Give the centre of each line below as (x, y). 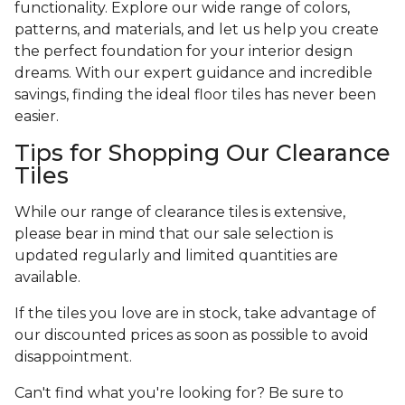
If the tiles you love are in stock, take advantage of (195, 314)
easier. (38, 117)
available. (47, 278)
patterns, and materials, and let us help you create (197, 30)
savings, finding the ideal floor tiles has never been (195, 95)
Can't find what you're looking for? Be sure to (179, 393)
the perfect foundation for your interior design (184, 52)
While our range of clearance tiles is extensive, (180, 212)
